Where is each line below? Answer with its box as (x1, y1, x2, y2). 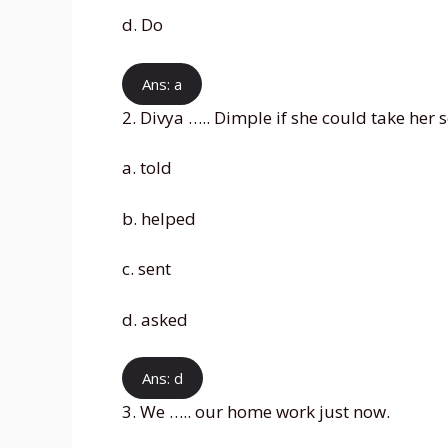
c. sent (122, 257, 171, 281)
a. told (122, 156, 172, 180)
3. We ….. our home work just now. (122, 400, 390, 424)
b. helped (122, 206, 196, 230)
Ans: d (142, 368, 183, 389)
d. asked (122, 307, 188, 331)
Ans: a (142, 73, 182, 94)
